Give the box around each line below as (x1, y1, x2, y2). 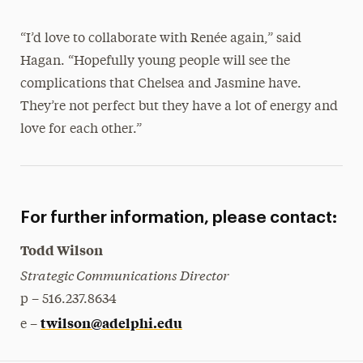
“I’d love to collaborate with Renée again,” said (19, 32, 301, 45)
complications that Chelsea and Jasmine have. (19, 78, 301, 91)
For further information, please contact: (19, 210, 337, 226)
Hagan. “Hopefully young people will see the (19, 55, 290, 68)
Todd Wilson (19, 241, 103, 258)
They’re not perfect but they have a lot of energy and (19, 100, 338, 113)
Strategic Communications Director (19, 265, 228, 284)
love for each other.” (19, 123, 142, 136)
